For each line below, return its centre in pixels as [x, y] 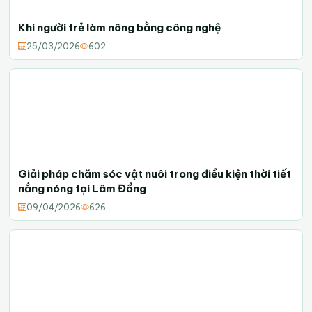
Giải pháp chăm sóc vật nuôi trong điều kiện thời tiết [155, 174]
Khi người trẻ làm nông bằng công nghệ [120, 28]
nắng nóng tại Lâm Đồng [83, 188]
